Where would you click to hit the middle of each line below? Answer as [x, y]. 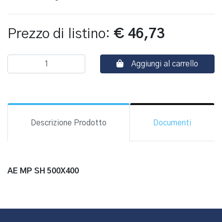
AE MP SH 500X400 [43, 171]
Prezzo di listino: [60, 34]
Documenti [172, 123]
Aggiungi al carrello [165, 64]
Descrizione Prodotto [69, 123]
